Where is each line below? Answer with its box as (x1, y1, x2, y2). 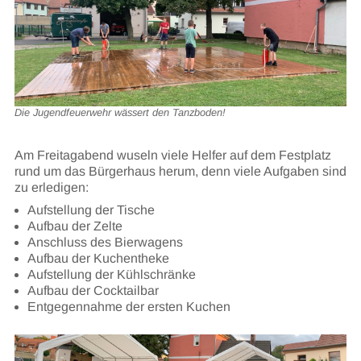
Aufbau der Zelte (27, 219, 122, 234)
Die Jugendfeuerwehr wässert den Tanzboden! (14, 106, 226, 118)
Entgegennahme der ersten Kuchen (27, 300, 230, 314)
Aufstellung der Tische (27, 203, 155, 218)
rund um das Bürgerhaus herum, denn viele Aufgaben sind (14, 164, 346, 179)
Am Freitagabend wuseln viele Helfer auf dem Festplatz (14, 148, 331, 163)
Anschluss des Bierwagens (27, 235, 183, 250)
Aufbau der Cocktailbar (27, 284, 159, 298)
